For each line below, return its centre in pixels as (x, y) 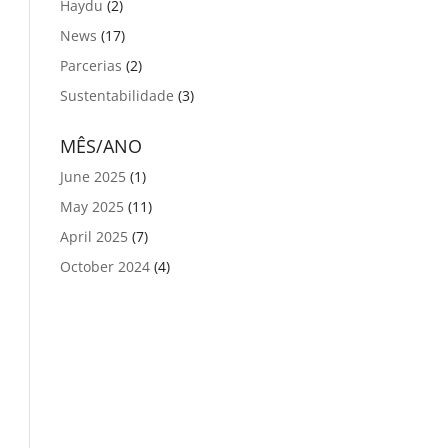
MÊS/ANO (101, 146)
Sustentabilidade (117, 95)
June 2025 (93, 176)
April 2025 (94, 236)
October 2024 (105, 266)
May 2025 (92, 206)
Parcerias (91, 65)
